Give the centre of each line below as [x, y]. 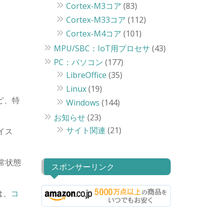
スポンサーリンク [83, 167]
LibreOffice [86, 75]
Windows [83, 103]
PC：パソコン [78, 62]
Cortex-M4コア [93, 34]
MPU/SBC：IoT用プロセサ [102, 48]
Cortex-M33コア [96, 20]
